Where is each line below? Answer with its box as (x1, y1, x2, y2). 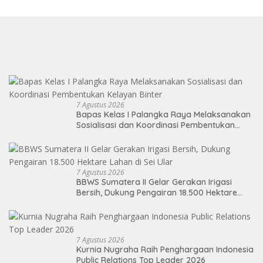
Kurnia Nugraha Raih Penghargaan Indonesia (76, 244, 254, 255)
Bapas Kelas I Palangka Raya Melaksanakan (76, 109, 251, 120)
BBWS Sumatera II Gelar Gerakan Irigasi (76, 176, 232, 187)
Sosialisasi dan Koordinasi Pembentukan (76, 119, 235, 130)
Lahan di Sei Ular (76, 197, 141, 208)
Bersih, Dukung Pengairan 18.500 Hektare (76, 187, 237, 198)
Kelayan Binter (76, 130, 133, 141)
